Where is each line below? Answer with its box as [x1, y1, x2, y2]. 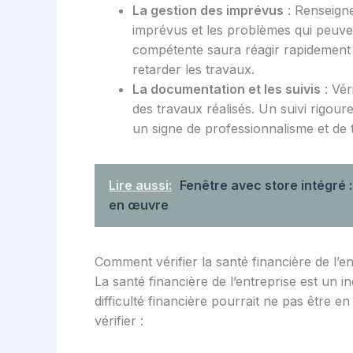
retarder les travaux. [132, 61, 255, 78]
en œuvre [109, 197, 169, 214]
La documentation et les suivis [132, 81, 321, 98]
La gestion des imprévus [132, 2, 284, 19]
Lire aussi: [109, 177, 172, 194]
